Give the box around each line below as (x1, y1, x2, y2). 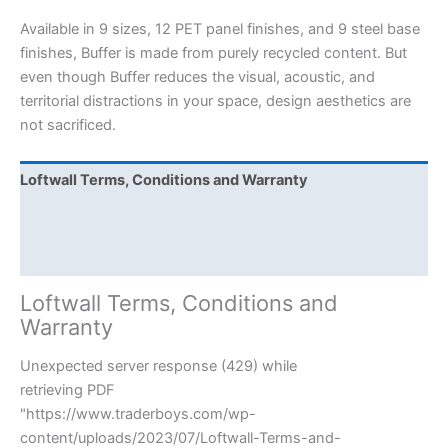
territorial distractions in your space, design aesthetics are (20, 92, 411, 111)
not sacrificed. (20, 116, 116, 135)
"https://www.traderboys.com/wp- (20, 405, 256, 424)
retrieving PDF (20, 381, 115, 400)
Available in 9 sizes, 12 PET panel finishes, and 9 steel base (20, 20, 420, 39)
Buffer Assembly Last (20, 247, 173, 266)
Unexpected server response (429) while (20, 357, 297, 376)
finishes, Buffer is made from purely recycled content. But (20, 44, 407, 63)
